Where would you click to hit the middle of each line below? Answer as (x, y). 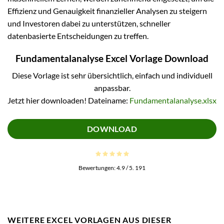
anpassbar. (112, 88)
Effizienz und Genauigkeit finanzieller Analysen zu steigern (107, 10)
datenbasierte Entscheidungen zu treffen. (78, 35)
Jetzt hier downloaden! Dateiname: (68, 100)
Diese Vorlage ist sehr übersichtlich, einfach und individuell (112, 75)
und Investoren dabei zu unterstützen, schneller (89, 23)
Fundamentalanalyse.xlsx (173, 100)
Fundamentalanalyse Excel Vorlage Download (112, 58)
